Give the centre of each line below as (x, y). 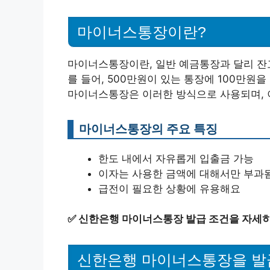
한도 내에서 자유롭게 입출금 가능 (176, 158)
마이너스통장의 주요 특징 (148, 128)
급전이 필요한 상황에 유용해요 (169, 188)
